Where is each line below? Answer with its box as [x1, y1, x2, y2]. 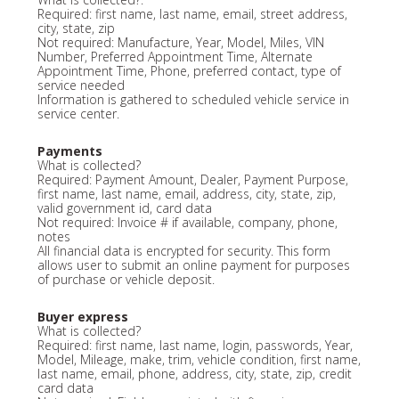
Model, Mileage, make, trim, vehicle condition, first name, [37, 350, 361, 368]
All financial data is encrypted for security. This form [37, 241, 330, 259]
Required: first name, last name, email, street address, [37, 4, 347, 22]
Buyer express [37, 307, 128, 325]
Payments [37, 142, 102, 159]
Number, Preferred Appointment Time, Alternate [37, 47, 313, 65]
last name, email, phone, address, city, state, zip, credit [37, 364, 352, 382]
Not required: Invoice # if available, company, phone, [37, 213, 338, 231]
